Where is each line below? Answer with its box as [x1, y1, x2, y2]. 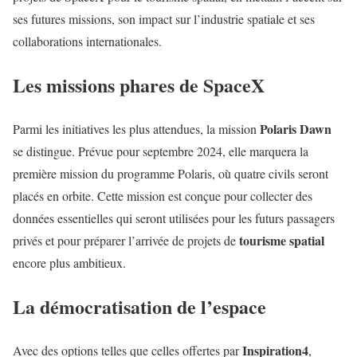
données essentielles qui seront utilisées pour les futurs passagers [13, 209, 335, 226]
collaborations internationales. [13, 32, 162, 49]
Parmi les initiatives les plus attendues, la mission [13, 120, 260, 137]
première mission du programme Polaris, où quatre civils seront [13, 164, 328, 182]
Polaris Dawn [260, 119, 331, 138]
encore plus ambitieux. [13, 253, 126, 271]
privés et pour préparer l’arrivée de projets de [13, 231, 239, 249]
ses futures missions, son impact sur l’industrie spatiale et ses [13, 10, 315, 27]
